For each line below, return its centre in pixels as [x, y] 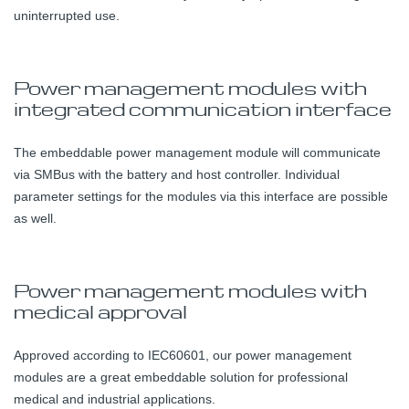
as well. [35, 218]
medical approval [100, 311]
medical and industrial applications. [115, 399]
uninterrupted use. [67, 15]
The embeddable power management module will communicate [197, 152]
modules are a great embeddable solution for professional [181, 377]
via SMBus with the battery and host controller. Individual [177, 174]
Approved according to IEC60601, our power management [183, 355]
